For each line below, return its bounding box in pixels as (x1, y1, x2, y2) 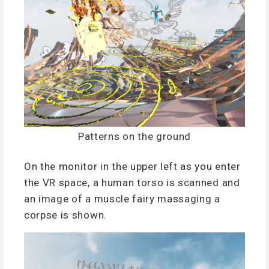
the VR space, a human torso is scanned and (24, 177, 240, 189)
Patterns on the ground (78, 130, 191, 142)
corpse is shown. (24, 209, 107, 222)
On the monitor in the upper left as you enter (24, 160, 241, 173)
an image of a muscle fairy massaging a (24, 193, 220, 205)
